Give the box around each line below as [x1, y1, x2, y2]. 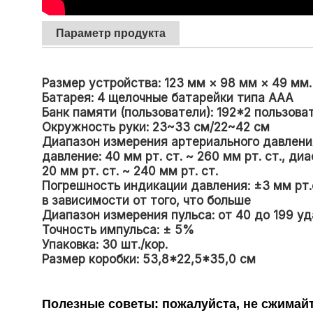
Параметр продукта [56, 27, 166, 40]
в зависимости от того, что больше [42, 194, 251, 208]
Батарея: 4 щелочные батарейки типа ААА [42, 91, 293, 105]
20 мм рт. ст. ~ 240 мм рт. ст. [42, 164, 218, 179]
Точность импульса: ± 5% [42, 223, 194, 238]
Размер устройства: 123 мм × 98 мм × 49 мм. [42, 76, 312, 91]
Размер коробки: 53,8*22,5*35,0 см [42, 252, 256, 267]
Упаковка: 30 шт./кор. [42, 238, 168, 252]
